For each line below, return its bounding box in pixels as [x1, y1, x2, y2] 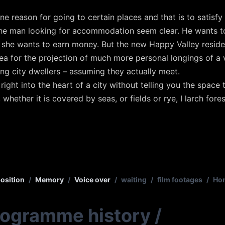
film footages [157, 175, 202, 184]
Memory [35, 175, 64, 184]
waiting [121, 175, 147, 184]
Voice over [74, 175, 110, 184]
